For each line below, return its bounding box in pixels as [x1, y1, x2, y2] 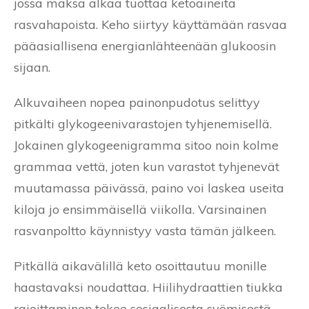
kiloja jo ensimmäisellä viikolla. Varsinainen [14, 201, 266, 217]
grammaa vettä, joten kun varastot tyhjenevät [14, 158, 279, 175]
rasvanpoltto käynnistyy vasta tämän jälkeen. [14, 222, 276, 239]
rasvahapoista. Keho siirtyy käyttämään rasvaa [14, 16, 287, 32]
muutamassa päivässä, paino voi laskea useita [14, 179, 284, 196]
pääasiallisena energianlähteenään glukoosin [14, 37, 276, 54]
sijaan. [14, 59, 50, 75]
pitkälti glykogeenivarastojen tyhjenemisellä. [14, 115, 272, 132]
